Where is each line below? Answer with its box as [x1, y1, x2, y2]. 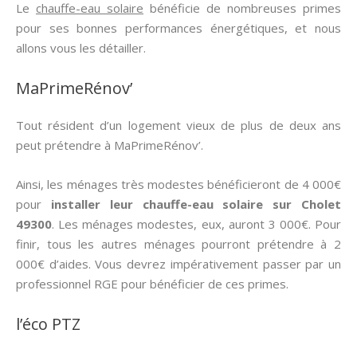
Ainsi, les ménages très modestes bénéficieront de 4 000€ [16, 176, 341, 192]
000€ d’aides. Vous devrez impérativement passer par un [16, 256, 341, 272]
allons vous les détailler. [16, 40, 146, 56]
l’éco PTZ [16, 313, 80, 335]
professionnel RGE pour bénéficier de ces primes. [16, 276, 288, 292]
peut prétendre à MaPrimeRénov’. [16, 137, 203, 153]
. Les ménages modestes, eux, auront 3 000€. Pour [52, 216, 341, 232]
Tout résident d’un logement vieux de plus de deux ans [16, 117, 341, 133]
